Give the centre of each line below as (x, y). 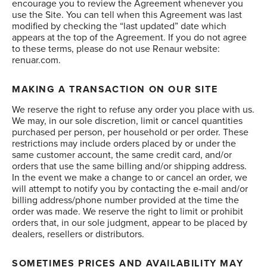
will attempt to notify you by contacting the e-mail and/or (130, 189)
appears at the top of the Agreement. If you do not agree (129, 38)
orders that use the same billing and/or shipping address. (129, 166)
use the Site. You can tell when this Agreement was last (127, 15)
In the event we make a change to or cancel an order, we (130, 178)
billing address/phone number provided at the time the (125, 200)
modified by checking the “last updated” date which (119, 26)
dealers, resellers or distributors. (78, 234)
